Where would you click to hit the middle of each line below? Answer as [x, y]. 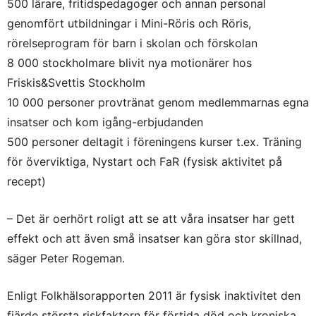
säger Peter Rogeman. [66, 259]
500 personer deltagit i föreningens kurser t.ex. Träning [154, 142]
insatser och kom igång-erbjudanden [105, 122]
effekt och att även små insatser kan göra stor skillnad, [154, 239]
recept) [26, 182]
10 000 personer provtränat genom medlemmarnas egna [158, 103]
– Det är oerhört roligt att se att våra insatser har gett [151, 219]
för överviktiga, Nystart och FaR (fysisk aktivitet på [145, 162]
